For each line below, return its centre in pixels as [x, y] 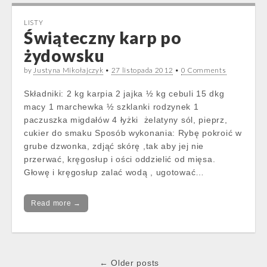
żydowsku [64, 55]
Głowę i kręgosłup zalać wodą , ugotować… [114, 172]
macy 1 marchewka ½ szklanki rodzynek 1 [111, 107]
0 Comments [204, 70]
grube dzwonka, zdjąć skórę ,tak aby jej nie [114, 146]
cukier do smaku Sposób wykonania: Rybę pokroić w [133, 133]
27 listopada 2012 [142, 70]
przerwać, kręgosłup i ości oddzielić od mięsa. [120, 159]
